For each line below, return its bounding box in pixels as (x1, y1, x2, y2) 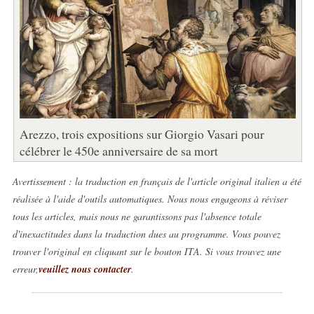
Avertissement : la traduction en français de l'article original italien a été (12, 174, 301, 188)
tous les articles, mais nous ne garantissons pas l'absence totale (12, 209, 261, 223)
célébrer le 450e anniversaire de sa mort (19, 142, 218, 159)
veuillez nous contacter (38, 261, 131, 276)
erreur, (12, 261, 39, 275)
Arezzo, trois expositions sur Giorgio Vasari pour (19, 125, 264, 142)
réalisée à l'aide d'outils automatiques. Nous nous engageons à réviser (12, 191, 287, 205)
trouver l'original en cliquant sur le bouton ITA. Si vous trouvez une (12, 244, 281, 258)
